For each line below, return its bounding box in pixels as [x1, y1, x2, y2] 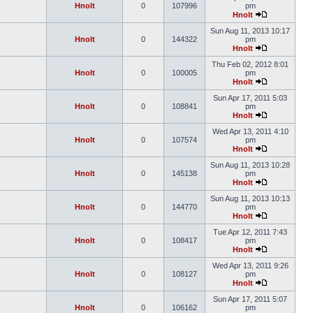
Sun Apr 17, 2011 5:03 [213, 94, 287, 102]
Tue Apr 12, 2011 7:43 [213, 228, 287, 236]
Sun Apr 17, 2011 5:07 [213, 295, 287, 303]
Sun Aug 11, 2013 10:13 [210, 194, 290, 203]
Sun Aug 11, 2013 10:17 [210, 27, 290, 35]
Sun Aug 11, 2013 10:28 [210, 161, 290, 169]
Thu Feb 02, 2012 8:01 [212, 60, 289, 68]
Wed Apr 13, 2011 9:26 [212, 261, 289, 270]
